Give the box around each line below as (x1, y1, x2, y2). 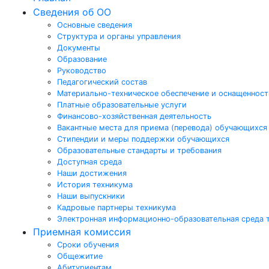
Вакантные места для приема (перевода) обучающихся (57, 123, 267, 132)
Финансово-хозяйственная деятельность (57, 112, 211, 121)
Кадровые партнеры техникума (57, 203, 176, 212)
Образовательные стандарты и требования (57, 146, 222, 155)
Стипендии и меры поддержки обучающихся (57, 134, 229, 144)
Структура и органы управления (57, 32, 181, 41)
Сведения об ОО (33, 6, 111, 18)
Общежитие (57, 252, 103, 261)
